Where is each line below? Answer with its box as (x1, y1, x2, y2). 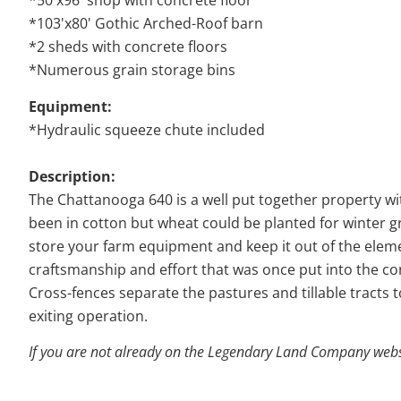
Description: (29, 166, 115, 186)
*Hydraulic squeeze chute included (29, 119, 265, 140)
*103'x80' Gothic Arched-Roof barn (29, 13, 267, 34)
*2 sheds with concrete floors (29, 37, 227, 57)
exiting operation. (29, 305, 148, 326)
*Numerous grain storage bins (29, 60, 235, 81)
